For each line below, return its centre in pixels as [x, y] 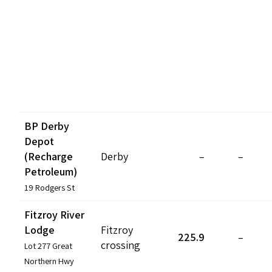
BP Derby [47, 126]
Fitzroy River [54, 214]
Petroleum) [51, 171]
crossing [121, 245]
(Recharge [49, 156]
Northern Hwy [49, 260]
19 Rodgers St [49, 187]
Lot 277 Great [48, 245]
